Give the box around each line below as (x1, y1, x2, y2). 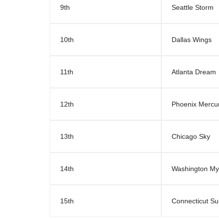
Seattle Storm (172, 3, 214, 12)
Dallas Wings (172, 36, 212, 44)
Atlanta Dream (172, 68, 216, 76)
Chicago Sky (172, 132, 210, 141)
